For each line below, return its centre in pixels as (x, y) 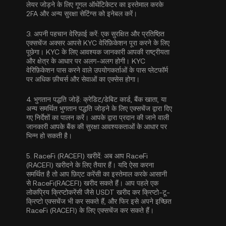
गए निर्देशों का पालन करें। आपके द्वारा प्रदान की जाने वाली (98, 118)
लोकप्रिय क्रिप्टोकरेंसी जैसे (61, 192)
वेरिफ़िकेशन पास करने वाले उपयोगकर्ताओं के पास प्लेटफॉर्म (97, 70)
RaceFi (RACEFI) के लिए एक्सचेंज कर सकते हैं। (90, 210)
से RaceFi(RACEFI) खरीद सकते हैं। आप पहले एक (92, 183)
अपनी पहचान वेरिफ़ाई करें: (66, 34)
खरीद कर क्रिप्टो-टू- (142, 192)
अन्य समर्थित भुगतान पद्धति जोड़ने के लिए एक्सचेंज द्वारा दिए (99, 108)
